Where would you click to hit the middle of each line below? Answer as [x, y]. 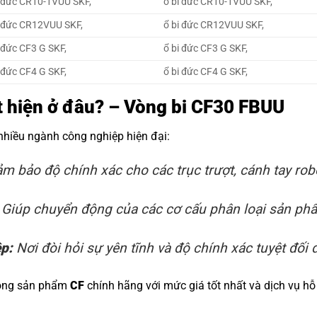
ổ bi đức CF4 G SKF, [206, 71]
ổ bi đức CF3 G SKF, [206, 48]
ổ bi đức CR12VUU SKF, [214, 25]
